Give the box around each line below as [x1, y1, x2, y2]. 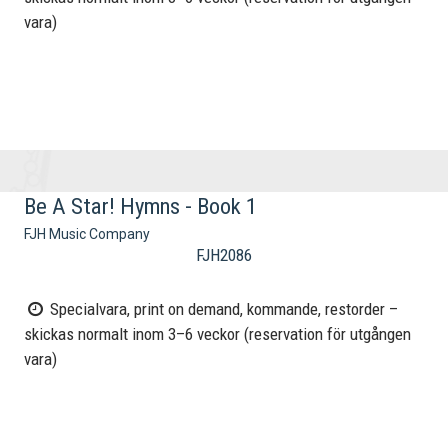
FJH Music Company [24, 226, 151, 243]
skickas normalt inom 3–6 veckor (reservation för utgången [24, 324, 412, 345]
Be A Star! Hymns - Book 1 [24, 192, 258, 220]
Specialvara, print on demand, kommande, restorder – [46, 299, 399, 320]
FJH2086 [195, 245, 252, 266]
